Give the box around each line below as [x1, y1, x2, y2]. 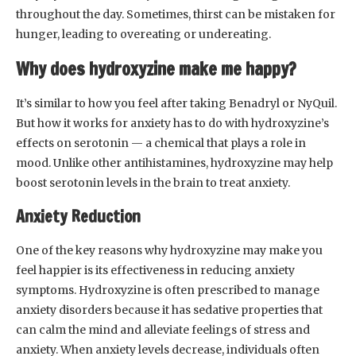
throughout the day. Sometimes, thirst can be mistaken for [16, 7, 335, 22]
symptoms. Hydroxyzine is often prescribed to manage [16, 283, 319, 298]
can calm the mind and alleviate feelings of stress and [16, 323, 310, 338]
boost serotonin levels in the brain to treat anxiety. [16, 176, 290, 191]
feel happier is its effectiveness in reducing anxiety [16, 263, 295, 278]
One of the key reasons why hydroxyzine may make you [16, 243, 323, 258]
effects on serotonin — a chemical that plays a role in [16, 136, 306, 151]
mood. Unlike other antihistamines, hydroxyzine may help [16, 156, 333, 171]
